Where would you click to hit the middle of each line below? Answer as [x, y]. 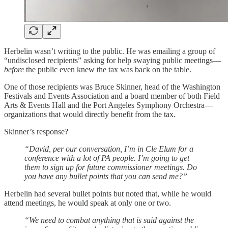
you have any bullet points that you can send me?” [106, 176]
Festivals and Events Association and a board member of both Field [112, 96]
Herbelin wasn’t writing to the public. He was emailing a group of [110, 51]
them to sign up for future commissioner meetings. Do [111, 167]
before [14, 69]
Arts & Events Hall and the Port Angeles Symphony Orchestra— [108, 105]
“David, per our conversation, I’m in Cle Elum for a [109, 149]
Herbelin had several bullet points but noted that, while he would [108, 193]
